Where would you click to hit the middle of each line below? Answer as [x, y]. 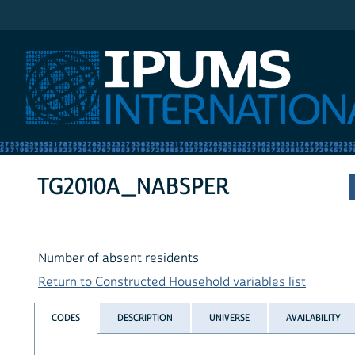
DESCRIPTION [145, 317]
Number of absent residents [118, 259]
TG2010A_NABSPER [134, 187]
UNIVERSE [229, 317]
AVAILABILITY [314, 317]
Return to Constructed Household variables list [172, 282]
